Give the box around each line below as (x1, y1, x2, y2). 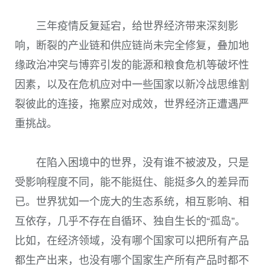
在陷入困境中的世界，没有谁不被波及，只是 (36, 157, 249, 169)
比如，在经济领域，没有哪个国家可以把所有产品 (15, 235, 249, 247)
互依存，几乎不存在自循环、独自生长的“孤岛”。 (15, 215, 245, 228)
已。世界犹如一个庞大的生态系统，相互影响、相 (15, 196, 249, 208)
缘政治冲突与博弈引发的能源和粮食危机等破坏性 (15, 59, 249, 71)
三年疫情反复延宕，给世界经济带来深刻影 (36, 20, 238, 32)
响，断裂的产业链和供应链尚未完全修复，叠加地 (15, 39, 249, 51)
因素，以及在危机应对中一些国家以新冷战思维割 (15, 78, 249, 91)
